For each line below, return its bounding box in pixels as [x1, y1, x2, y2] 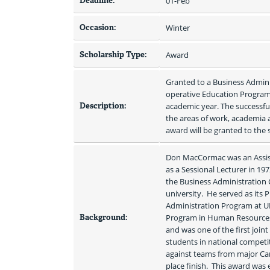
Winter [166, 22, 190, 34]
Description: [80, 101, 127, 111]
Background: [80, 212, 128, 223]
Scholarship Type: [80, 49, 147, 60]
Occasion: [80, 22, 116, 33]
